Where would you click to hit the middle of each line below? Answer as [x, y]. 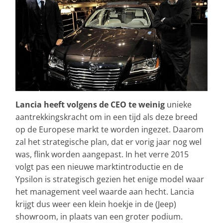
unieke [178, 105]
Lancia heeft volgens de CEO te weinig [90, 105]
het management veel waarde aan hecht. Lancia [105, 192]
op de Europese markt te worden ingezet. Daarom [110, 130]
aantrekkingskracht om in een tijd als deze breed [107, 117]
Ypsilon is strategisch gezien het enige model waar [110, 179]
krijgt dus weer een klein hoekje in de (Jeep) [96, 204]
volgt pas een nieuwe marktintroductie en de [99, 167]
